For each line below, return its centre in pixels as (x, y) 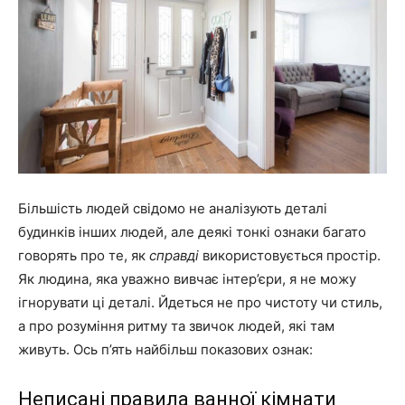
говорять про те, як (84, 256)
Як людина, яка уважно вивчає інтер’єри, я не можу (187, 279)
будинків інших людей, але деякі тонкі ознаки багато (192, 232)
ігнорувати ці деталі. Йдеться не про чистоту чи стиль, (200, 303)
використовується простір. (290, 256)
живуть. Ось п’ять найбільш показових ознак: (165, 350)
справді (174, 256)
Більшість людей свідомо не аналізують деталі (173, 209)
